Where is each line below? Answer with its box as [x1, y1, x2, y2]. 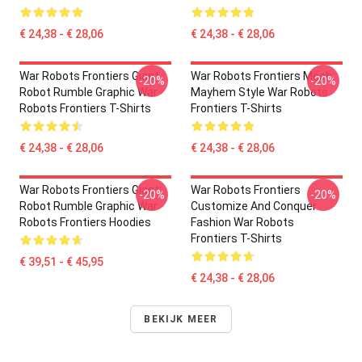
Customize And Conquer [191, 200, 317, 213]
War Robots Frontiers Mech [191, 69, 332, 82]
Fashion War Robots [191, 216, 294, 229]
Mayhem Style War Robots [191, 86, 328, 99]
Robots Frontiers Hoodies [19, 216, 151, 229]
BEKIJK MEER [144, 314, 218, 325]
